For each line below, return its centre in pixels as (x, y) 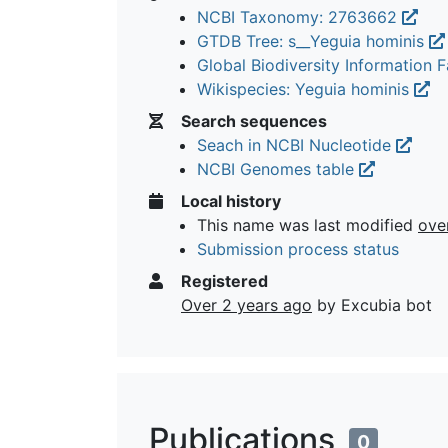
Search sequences (252, 120)
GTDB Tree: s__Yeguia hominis (313, 40)
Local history (229, 200)
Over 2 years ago (246, 304)
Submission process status (298, 248)
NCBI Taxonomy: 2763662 (299, 16)
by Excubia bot (372, 304)
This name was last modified (307, 224)
